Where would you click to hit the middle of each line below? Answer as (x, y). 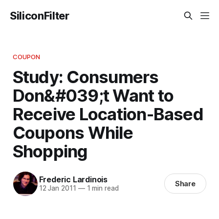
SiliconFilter (40, 16)
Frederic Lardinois (73, 180)
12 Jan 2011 (57, 188)
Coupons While (73, 132)
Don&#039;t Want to (93, 95)
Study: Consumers (86, 77)
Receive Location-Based (108, 114)
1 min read (102, 188)
